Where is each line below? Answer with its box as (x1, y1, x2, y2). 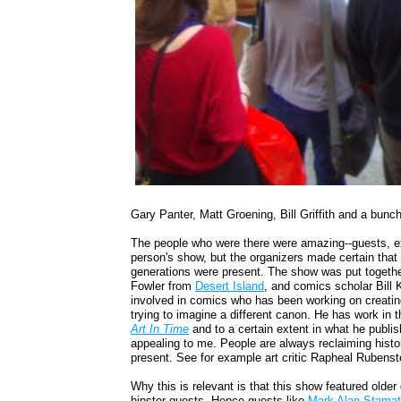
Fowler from (131, 279, 196, 294)
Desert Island (195, 279, 265, 294)
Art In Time (131, 322, 190, 337)
